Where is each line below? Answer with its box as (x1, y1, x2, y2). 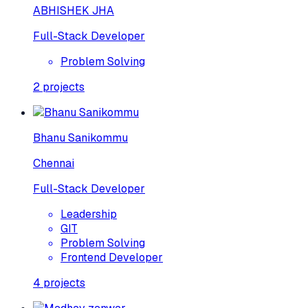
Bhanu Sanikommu (33, 130, 128, 145)
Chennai (33, 155, 74, 170)
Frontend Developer (60, 250, 163, 265)
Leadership (60, 206, 117, 221)
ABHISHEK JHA (33, 3, 114, 18)
